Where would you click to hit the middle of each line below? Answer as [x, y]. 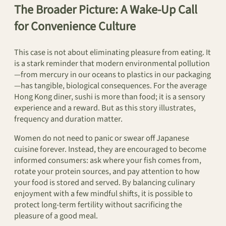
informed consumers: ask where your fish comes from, [108, 161]
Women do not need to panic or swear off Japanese [102, 138]
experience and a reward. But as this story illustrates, [105, 108]
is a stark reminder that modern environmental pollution [112, 63]
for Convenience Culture [75, 26]
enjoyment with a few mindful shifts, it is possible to [103, 194]
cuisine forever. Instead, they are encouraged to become [110, 150]
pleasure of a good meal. [56, 216]
